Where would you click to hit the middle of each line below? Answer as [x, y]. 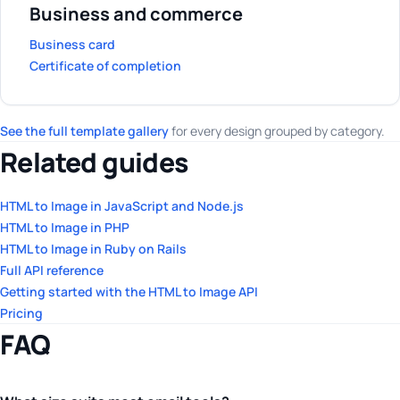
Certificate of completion [105, 66]
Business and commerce [136, 14]
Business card [72, 44]
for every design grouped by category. [277, 131]
